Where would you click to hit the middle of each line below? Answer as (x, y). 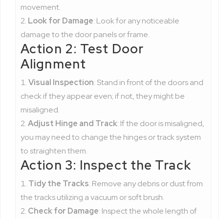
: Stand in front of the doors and (149, 82)
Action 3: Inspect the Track (106, 165)
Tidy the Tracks (59, 184)
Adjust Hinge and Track (73, 123)
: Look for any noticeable (136, 21)
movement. (41, 7)
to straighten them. (54, 151)
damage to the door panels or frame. (85, 34)
